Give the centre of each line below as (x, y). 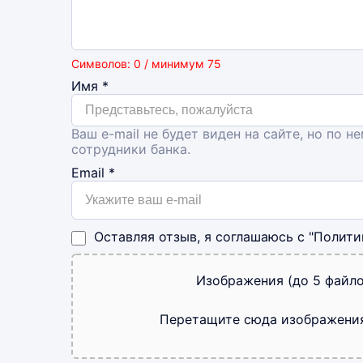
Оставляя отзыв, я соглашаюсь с (201, 236)
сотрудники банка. (131, 149)
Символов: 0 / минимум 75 (146, 64)
